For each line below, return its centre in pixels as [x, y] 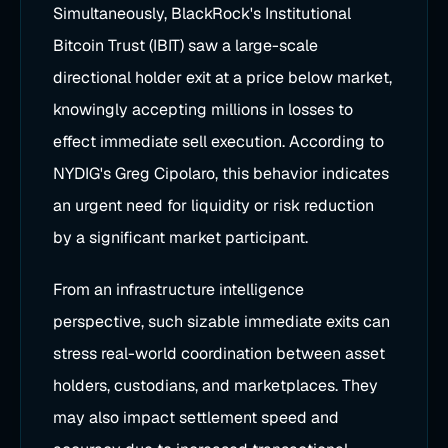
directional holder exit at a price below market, [222, 77]
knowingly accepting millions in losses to [203, 109]
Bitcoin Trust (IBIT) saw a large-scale [185, 45]
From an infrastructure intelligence [178, 289]
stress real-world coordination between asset [219, 353]
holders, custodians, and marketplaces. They [215, 385]
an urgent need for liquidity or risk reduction [213, 205]
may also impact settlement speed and [196, 417]
